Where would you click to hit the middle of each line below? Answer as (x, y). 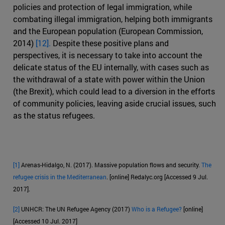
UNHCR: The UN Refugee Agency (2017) (76, 209)
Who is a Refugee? (157, 209)
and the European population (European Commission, (108, 31)
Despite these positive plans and (110, 43)
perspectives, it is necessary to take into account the (107, 55)
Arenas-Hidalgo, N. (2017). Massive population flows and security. (110, 164)
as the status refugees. (54, 115)
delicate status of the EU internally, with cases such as (111, 67)
